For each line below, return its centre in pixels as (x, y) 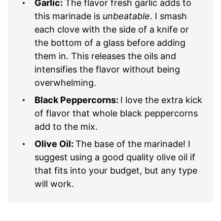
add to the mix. (66, 126)
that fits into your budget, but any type (116, 170)
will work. (54, 184)
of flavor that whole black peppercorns (116, 113)
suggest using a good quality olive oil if (115, 157)
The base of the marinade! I (133, 144)
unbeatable (126, 16)
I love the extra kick (161, 100)
